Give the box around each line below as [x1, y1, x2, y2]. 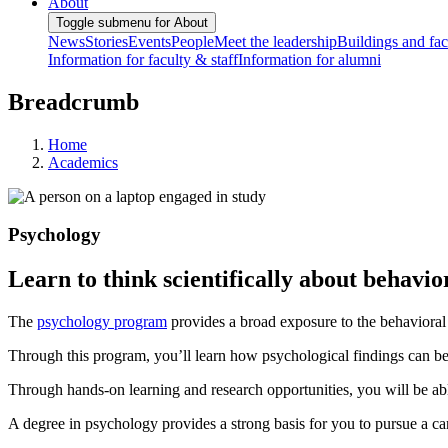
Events [128, 32, 171, 50]
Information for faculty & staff [48, 50, 238, 68]
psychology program [37, 313, 167, 331]
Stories [85, 32, 128, 50]
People [171, 32, 214, 50]
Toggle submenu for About [56, 14, 208, 30]
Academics [48, 153, 118, 171]
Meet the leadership [214, 32, 337, 50]
